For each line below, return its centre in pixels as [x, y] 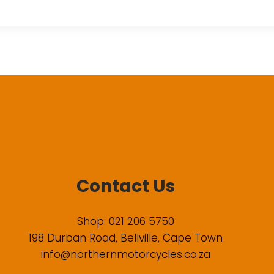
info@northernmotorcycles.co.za [125, 255]
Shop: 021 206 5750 [125, 222]
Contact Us [125, 186]
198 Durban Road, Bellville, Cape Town [125, 238]
